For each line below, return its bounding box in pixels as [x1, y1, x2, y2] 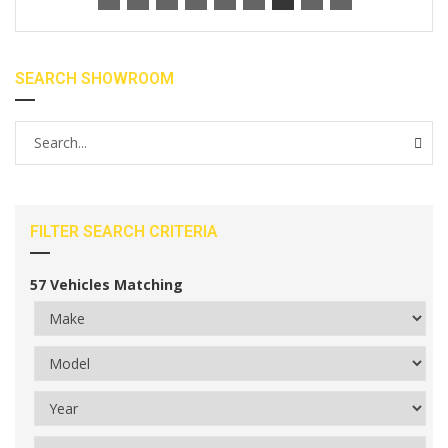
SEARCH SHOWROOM [15, 69, 174, 88]
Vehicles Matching [50, 275, 183, 294]
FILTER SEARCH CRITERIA [30, 222, 218, 241]
